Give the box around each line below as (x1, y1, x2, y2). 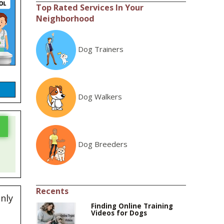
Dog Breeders (78, 139, 128, 149)
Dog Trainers (78, 44, 124, 54)
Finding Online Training (91, 201, 173, 210)
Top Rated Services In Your (36, 2, 144, 13)
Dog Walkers (78, 91, 122, 102)
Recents (36, 185, 69, 196)
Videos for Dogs (91, 208, 147, 217)
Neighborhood (36, 13, 95, 24)
